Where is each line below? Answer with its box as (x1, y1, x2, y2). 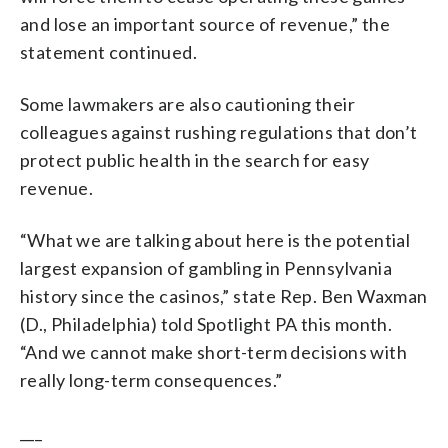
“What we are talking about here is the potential (20, 228, 411, 251)
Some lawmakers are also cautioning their (20, 92, 355, 115)
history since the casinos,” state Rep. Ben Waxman (20, 284, 428, 307)
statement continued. (20, 40, 197, 63)
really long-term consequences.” (20, 368, 283, 391)
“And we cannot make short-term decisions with (20, 340, 407, 363)
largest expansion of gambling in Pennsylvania (20, 256, 392, 279)
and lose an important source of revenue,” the (20, 12, 390, 35)
